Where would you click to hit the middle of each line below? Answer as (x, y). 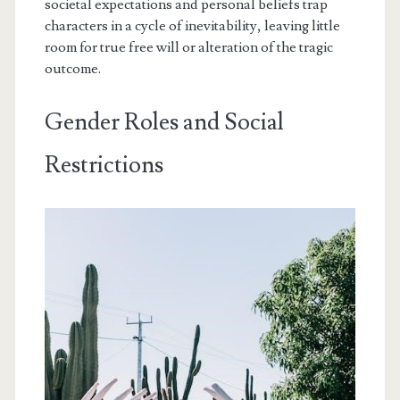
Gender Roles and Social (164, 123)
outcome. (72, 69)
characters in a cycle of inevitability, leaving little (192, 26)
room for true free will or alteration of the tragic (188, 48)
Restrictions (104, 166)
